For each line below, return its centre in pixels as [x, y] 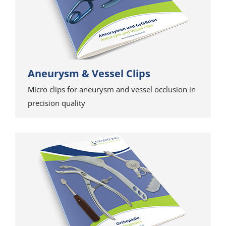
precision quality [56, 103]
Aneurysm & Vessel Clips [89, 73]
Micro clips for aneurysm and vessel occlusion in [112, 89]
